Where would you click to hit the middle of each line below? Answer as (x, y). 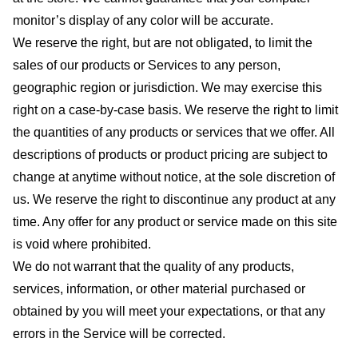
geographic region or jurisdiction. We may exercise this (167, 87)
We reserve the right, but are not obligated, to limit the (163, 42)
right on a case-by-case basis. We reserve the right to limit (175, 109)
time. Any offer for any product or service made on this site (175, 221)
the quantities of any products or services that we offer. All (174, 132)
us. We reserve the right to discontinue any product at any (174, 199)
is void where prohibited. (82, 244)
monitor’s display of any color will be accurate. (143, 20)
